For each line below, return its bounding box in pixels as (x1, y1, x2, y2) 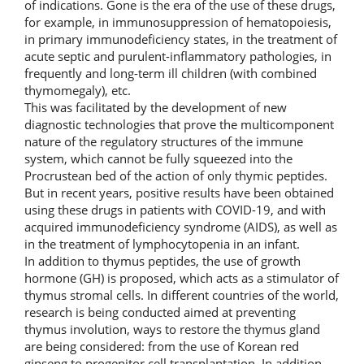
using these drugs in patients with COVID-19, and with (24, 201, 326, 218)
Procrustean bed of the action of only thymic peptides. (24, 167, 327, 184)
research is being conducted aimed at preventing (24, 303, 296, 320)
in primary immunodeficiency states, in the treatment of (24, 30, 337, 47)
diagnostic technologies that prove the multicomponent (24, 115, 334, 132)
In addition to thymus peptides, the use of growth (24, 252, 301, 269)
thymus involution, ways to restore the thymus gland (24, 320, 320, 337)
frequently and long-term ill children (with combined (24, 64, 317, 81)
